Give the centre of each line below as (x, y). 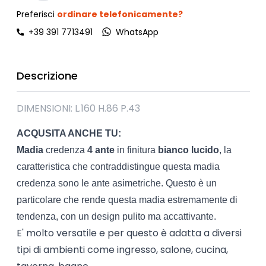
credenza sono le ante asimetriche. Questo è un (116, 183)
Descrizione (47, 75)
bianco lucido (188, 150)
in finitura (136, 150)
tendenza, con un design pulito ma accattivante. (116, 216)
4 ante (101, 150)
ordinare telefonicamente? (120, 14)
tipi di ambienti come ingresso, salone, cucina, (122, 249)
